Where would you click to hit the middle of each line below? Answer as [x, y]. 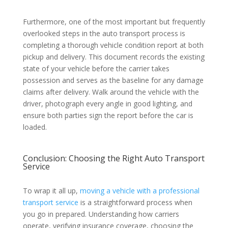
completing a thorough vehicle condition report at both [113, 45]
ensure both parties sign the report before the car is [108, 115]
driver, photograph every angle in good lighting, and [107, 103]
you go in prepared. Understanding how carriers [101, 214]
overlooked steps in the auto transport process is [104, 33]
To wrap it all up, [51, 190]
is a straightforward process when [135, 202]
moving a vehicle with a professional [139, 190]
